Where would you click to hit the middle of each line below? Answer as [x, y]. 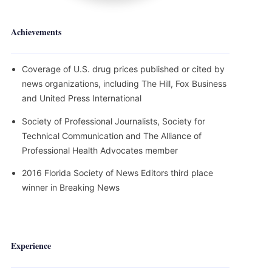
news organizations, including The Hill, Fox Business [124, 83]
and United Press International [82, 98]
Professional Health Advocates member [100, 150]
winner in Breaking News [71, 187]
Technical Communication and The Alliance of [112, 135]
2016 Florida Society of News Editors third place [117, 173]
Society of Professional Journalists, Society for [114, 121]
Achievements [36, 32]
